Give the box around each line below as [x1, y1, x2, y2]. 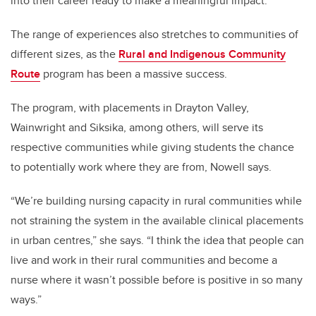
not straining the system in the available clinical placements [11, 212, 303, 229]
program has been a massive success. [40, 66, 227, 83]
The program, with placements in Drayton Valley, [11, 99, 249, 116]
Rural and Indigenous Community [119, 46, 286, 63]
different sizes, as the [11, 46, 119, 63]
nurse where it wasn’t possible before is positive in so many [11, 272, 303, 288]
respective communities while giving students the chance [11, 139, 294, 156]
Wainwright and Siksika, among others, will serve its [11, 119, 263, 136]
